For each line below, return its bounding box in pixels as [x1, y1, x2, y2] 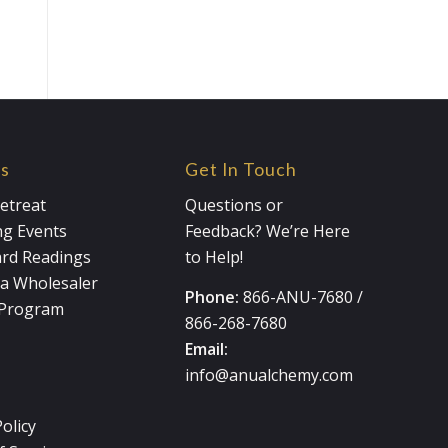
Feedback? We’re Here [185, 220, 351, 243]
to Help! [185, 246, 244, 269]
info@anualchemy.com [185, 363, 354, 386]
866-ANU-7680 [243, 285, 354, 308]
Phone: [185, 285, 240, 308]
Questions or [185, 194, 284, 217]
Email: [185, 337, 229, 360]
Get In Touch [185, 158, 298, 180]
